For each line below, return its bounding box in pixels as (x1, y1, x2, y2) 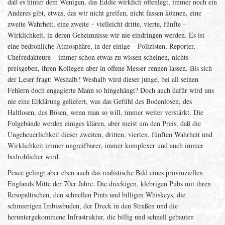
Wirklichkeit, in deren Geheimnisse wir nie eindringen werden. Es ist (8, 30, 204, 40)
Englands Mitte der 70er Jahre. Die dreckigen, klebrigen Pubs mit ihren (8, 179, 211, 188)
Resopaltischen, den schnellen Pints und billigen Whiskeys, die (8, 190, 185, 199)
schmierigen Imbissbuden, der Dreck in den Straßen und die (8, 201, 178, 210)
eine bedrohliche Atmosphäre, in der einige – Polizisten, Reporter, (8, 41, 195, 51)
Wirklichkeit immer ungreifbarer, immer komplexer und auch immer (8, 141, 203, 150)
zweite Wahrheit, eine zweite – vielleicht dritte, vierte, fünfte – (8, 19, 186, 29)
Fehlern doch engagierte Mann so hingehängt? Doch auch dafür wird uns (8, 85, 214, 95)
